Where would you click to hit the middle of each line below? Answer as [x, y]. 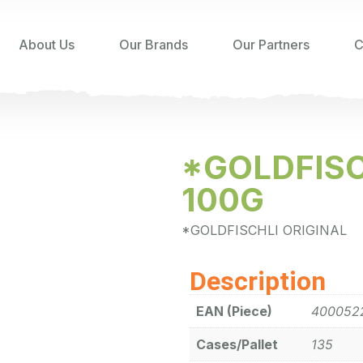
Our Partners [271, 45]
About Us [47, 45]
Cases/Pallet [237, 345]
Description [258, 282]
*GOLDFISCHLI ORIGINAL [264, 231]
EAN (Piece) [234, 312]
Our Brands [154, 45]
